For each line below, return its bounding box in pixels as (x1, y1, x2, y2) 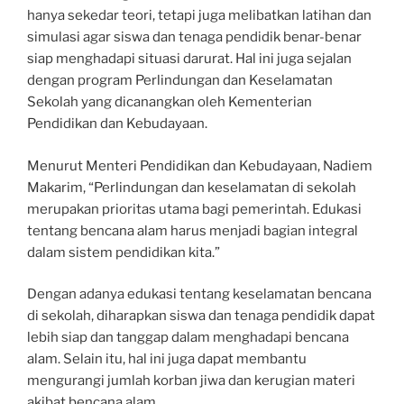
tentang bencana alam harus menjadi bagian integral (27, 222, 358, 239)
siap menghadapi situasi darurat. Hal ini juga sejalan (27, 50, 352, 68)
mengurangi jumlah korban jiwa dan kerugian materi (27, 372, 355, 390)
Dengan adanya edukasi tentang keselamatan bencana (27, 286, 372, 303)
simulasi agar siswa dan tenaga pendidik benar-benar (27, 29, 362, 46)
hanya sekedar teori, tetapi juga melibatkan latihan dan (27, 7, 372, 24)
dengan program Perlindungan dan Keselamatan (27, 72, 333, 89)
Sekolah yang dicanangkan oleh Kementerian (27, 94, 312, 111)
